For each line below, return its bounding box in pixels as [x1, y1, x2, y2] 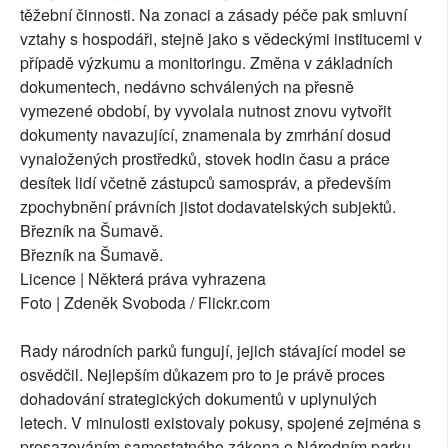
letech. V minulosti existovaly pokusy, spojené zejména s [20, 410, 421, 434]
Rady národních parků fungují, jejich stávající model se [20, 338, 406, 362]
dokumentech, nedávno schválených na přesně [20, 74, 354, 98]
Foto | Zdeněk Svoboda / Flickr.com [20, 290, 270, 314]
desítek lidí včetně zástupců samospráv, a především [20, 170, 391, 194]
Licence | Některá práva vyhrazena [20, 266, 266, 290]
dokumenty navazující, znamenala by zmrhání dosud [20, 122, 391, 146]
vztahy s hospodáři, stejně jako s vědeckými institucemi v [20, 26, 422, 50]
